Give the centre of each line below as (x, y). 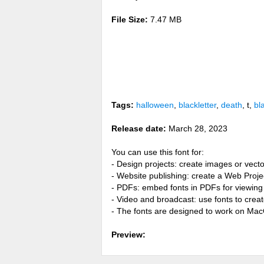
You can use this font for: (158, 152)
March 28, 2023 (197, 128)
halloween (155, 105)
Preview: (128, 235)
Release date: (139, 128)
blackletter (197, 105)
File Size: (130, 19)
